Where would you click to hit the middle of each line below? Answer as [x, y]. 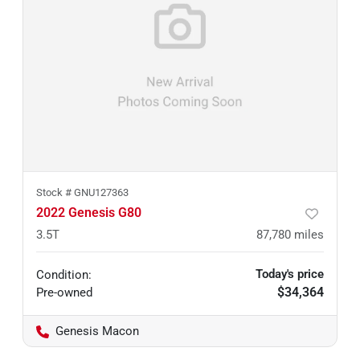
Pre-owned [64, 292]
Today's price [290, 274]
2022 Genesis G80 [89, 213]
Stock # [55, 192]
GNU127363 [101, 192]
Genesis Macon [97, 331]
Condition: [64, 275]
